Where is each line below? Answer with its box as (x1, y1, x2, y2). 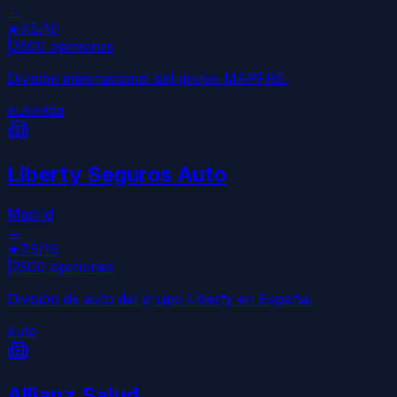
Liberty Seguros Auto (7, 160, 227, 187)
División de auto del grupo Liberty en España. (7, 289, 312, 307)
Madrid (7, 204, 53, 222)
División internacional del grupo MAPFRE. (7, 68, 288, 87)
